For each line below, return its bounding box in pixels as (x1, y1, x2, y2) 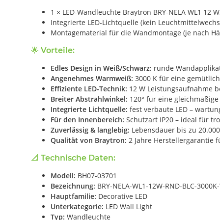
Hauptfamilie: (51, 191, 96, 201)
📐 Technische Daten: (31, 153, 115, 163)
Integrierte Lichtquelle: (51, 104, 128, 114)
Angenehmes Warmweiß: (51, 73, 133, 83)
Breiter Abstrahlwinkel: (51, 94, 128, 104)
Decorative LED (96, 191, 147, 201)
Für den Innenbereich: (51, 114, 124, 124)
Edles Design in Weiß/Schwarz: (51, 63, 152, 73)
